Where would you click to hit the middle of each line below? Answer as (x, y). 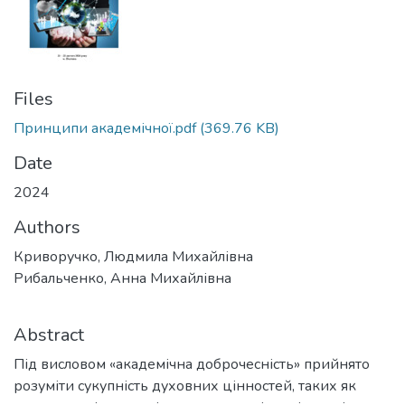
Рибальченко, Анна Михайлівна (122, 278)
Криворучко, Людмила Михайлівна (133, 257)
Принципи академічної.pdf (105, 128)
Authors (47, 227)
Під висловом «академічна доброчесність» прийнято (192, 364)
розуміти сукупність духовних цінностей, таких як (185, 386)
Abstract (49, 335)
